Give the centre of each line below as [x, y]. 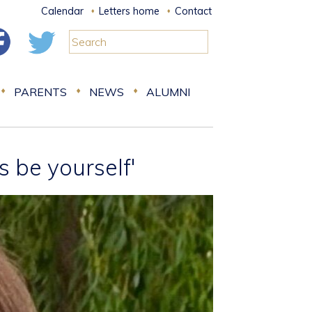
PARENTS [40, 92]
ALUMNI [168, 92]
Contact [193, 11]
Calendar [62, 11]
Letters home [129, 11]
